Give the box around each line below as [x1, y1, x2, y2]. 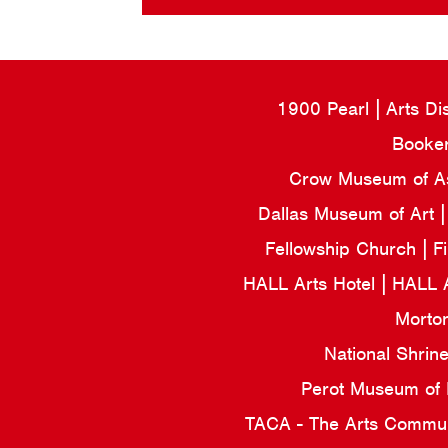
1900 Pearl [277, 97, 375, 121]
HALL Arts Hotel [242, 272, 381, 296]
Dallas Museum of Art [257, 202, 440, 226]
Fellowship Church [265, 237, 422, 261]
